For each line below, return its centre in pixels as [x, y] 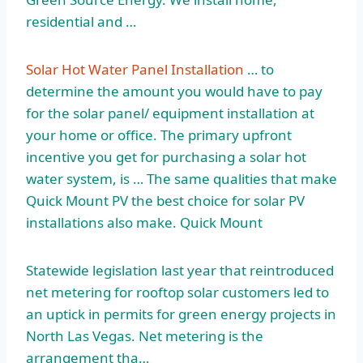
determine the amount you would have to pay [174, 92]
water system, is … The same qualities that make [181, 179]
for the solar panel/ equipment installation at [170, 113]
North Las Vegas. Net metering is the [145, 336]
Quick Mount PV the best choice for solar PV [165, 201]
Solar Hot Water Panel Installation [135, 70]
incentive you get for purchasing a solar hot [166, 157]
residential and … [81, 22]
